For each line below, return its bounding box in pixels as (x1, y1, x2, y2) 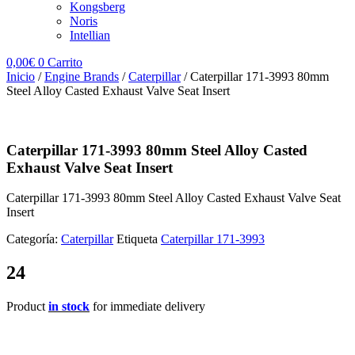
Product (6, 300, 48, 314)
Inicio (6, 70, 35, 83)
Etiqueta (116, 232, 158, 246)
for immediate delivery (90, 300, 205, 314)
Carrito (48, 55, 82, 69)
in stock (48, 300, 90, 314)
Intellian (70, 29, 110, 42)
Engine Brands (44, 70, 119, 83)
